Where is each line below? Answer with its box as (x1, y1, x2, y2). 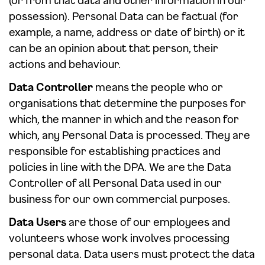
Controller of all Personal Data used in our (9, 176, 222, 189)
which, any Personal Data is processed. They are (9, 128, 250, 141)
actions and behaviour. (9, 57, 121, 70)
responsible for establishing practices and (9, 144, 221, 157)
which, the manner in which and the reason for (9, 112, 239, 125)
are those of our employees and (66, 215, 230, 228)
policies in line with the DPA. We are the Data (9, 160, 231, 173)
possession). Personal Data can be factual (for (9, 9, 238, 22)
